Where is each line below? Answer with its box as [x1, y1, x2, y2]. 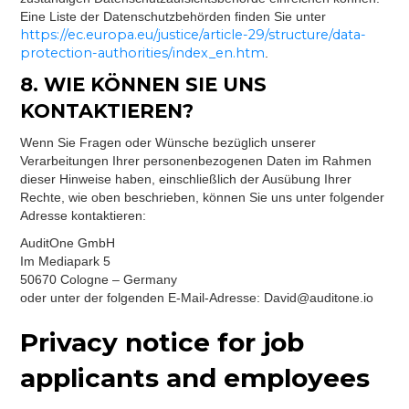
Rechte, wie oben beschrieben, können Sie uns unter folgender [20, 190, 385, 204]
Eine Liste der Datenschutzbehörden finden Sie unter [20, 9, 327, 24]
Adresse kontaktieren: [20, 208, 147, 223]
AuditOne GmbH [20, 236, 116, 250]
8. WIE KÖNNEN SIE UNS [20, 73, 267, 96]
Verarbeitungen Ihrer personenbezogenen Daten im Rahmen [20, 153, 372, 168]
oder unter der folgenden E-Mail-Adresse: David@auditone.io [20, 290, 374, 305]
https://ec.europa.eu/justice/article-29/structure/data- [20, 26, 367, 43]
